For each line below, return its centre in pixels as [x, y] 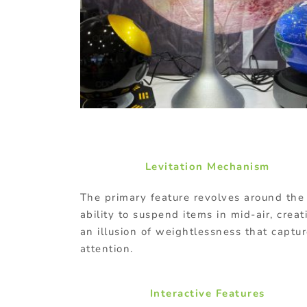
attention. [107, 248]
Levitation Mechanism [207, 166]
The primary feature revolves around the [192, 197]
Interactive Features [207, 293]
